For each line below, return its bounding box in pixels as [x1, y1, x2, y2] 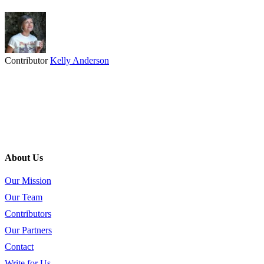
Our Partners [5, 225, 52, 236]
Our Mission [5, 176, 51, 186]
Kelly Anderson [50, 55, 109, 65]
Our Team [5, 192, 42, 203]
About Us [5, 152, 43, 163]
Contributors [5, 209, 51, 219]
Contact [5, 242, 34, 252]
